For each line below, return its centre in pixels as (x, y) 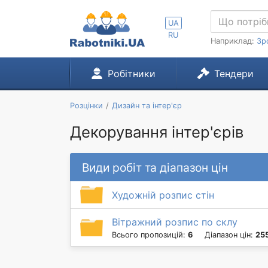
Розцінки (86, 106)
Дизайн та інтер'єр (147, 106)
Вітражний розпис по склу (175, 222)
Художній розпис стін (163, 195)
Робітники (131, 74)
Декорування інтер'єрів (157, 132)
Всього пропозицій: (150, 235)
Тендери (234, 74)
